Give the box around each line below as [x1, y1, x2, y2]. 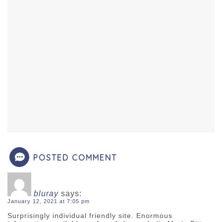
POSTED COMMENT [33, 153, 117, 163]
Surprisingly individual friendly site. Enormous [7, 211, 172, 220]
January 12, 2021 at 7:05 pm [7, 198, 90, 205]
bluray [34, 189, 58, 198]
